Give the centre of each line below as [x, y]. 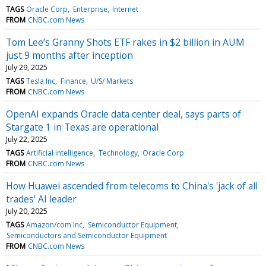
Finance [73, 81]
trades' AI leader [41, 199]
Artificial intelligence [60, 153]
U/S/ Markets [112, 81]
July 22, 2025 [27, 140]
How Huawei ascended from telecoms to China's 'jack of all [132, 186]
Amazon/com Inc [55, 225]
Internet [125, 9]
